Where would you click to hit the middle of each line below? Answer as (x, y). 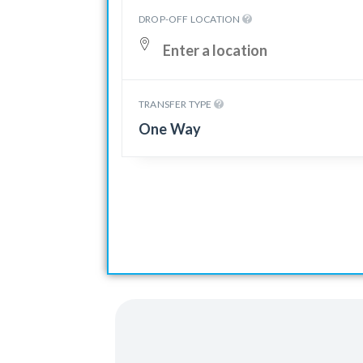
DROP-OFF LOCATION (190, 19)
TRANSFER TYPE (176, 104)
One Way (170, 129)
